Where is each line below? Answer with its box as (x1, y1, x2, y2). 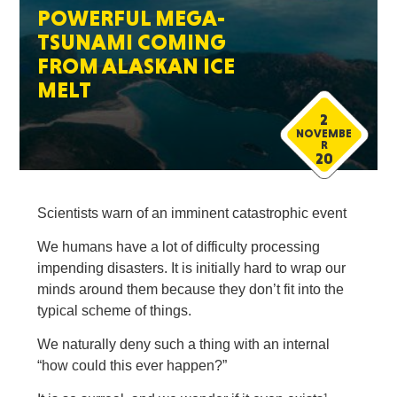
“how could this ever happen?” (37, 358, 228, 373)
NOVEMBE (296, 127, 353, 140)
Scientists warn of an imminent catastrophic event (37, 206, 347, 221)
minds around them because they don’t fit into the (37, 282, 345, 297)
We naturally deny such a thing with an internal (37, 337, 331, 352)
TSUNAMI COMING (37, 29, 227, 55)
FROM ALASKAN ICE (37, 53, 236, 79)
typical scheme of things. (37, 303, 192, 318)
